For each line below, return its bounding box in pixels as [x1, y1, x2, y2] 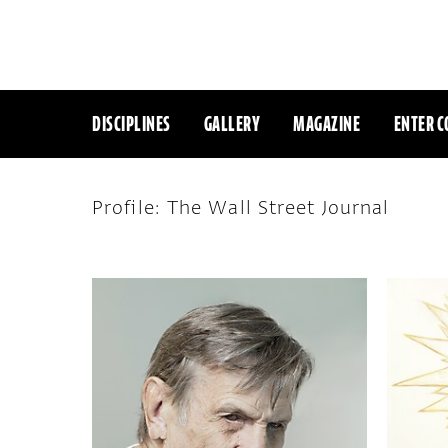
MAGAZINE [293, 109, 361, 138]
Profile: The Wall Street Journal [92, 195, 390, 220]
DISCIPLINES [92, 109, 171, 138]
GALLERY [203, 109, 261, 138]
